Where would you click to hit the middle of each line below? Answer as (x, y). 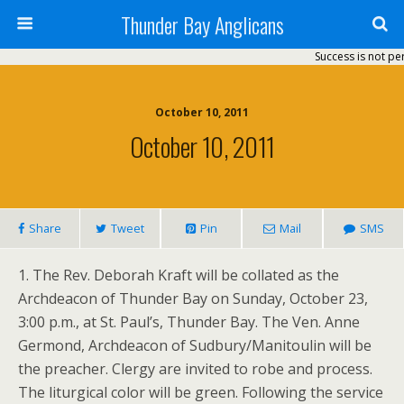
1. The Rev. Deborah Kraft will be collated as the (179, 275)
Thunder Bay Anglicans (202, 24)
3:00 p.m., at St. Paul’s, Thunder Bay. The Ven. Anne (189, 322)
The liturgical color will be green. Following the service (201, 392)
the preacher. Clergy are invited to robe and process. (195, 369)
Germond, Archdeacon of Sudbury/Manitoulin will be (195, 345)
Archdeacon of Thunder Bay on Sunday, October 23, (193, 298)
